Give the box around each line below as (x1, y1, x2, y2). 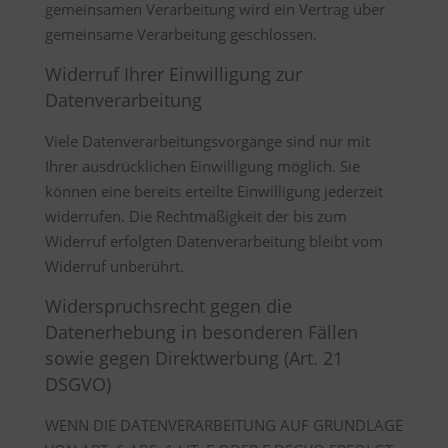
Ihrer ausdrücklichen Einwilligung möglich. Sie (44, 156, 360, 176)
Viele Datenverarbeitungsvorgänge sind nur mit (44, 131, 370, 151)
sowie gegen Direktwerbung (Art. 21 (44, 346, 343, 370)
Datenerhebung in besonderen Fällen (44, 320, 358, 344)
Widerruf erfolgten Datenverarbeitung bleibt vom (44, 231, 383, 251)
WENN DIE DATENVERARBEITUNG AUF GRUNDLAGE (44, 415, 403, 435)
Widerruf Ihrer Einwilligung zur (44, 62, 302, 86)
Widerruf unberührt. (44, 256, 184, 276)
